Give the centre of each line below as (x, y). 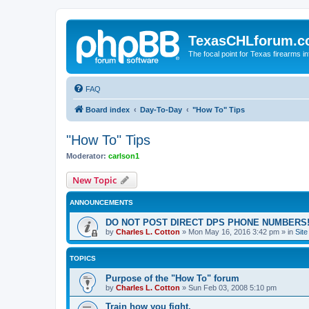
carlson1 (124, 156)
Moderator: (86, 156)
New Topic (94, 180)
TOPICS (83, 258)
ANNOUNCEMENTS (101, 202)
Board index (108, 109)
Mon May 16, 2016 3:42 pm (234, 232)
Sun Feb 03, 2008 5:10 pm (232, 288)
